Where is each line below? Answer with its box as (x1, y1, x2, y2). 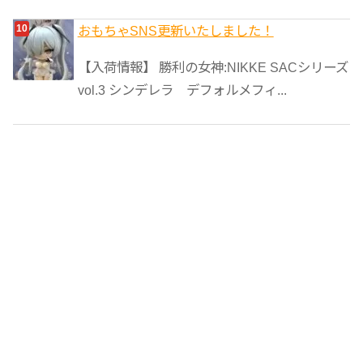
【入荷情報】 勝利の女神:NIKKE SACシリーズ (77, 59, 348, 75)
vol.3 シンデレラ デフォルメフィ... (77, 82, 287, 97)
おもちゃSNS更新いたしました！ (77, 23, 274, 39)
